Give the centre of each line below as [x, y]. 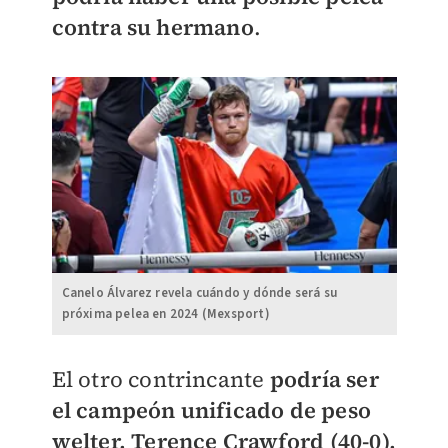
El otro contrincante [160, 378]
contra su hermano [152, 27]
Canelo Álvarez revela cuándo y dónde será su [199, 292]
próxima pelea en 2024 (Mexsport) [165, 313]
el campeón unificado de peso [211, 409]
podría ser [324, 378]
